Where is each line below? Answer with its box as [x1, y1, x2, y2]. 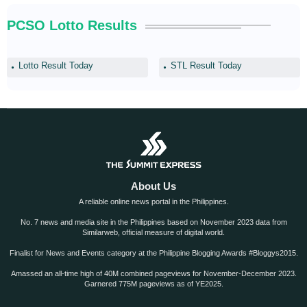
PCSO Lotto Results [7, 18, 137, 34]
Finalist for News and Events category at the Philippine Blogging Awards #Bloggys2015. [9, 249, 298, 258]
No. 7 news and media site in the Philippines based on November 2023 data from [20, 218, 287, 227]
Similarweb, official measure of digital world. [82, 228, 225, 237]
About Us [131, 180, 176, 193]
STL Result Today [171, 60, 242, 71]
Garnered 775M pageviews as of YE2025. [84, 280, 223, 288]
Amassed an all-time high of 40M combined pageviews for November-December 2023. [10, 269, 297, 278]
